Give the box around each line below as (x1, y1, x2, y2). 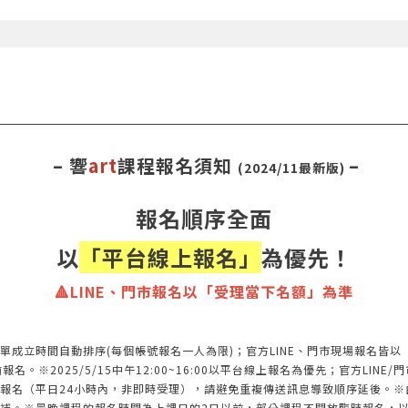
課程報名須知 (117, 151, 238, 178)
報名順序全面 (136, 201, 272, 234)
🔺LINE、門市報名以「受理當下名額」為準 (55, 280, 353, 302)
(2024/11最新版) (238, 158, 349, 177)
